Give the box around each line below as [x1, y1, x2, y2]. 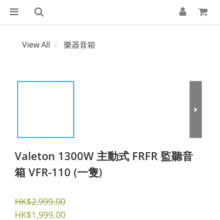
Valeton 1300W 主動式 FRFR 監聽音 [15, 148, 193, 163]
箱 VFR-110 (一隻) [15, 165, 102, 179]
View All [22, 39, 50, 50]
